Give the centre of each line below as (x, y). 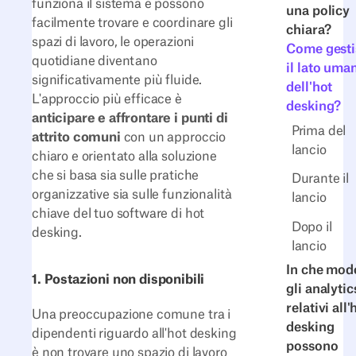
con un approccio (173, 137)
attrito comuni (76, 137)
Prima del (319, 131)
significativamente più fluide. (117, 80)
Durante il (320, 179)
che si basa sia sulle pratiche (116, 176)
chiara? (309, 31)
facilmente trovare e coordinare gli (132, 23)
